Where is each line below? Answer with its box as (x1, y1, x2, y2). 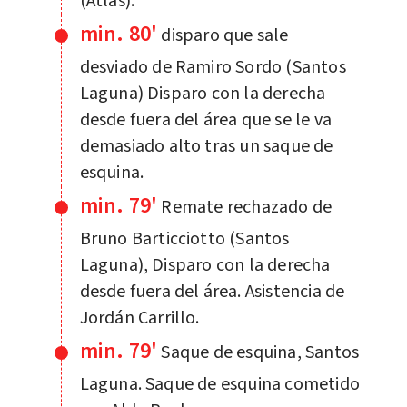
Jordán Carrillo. (79, 304, 200, 331)
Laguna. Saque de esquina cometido (79, 371, 361, 397)
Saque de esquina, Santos (161, 339, 360, 365)
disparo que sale (161, 22, 289, 48)
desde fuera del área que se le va (79, 106, 333, 133)
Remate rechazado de (161, 194, 333, 220)
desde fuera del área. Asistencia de (79, 278, 345, 304)
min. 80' (79, 17, 158, 50)
